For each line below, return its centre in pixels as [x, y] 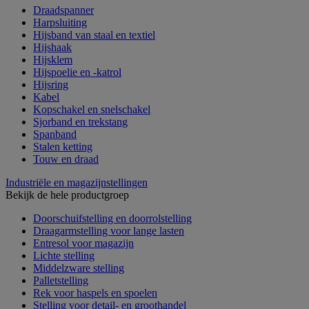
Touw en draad [66, 159]
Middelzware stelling [79, 268]
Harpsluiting [60, 22]
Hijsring [51, 84]
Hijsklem [53, 59]
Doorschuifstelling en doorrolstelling [112, 218]
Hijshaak [52, 47]
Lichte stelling [64, 255]
